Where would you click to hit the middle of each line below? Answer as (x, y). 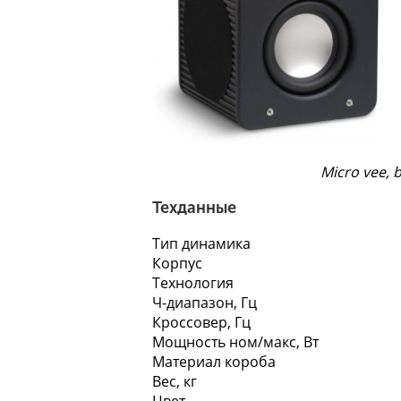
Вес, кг (175, 382)
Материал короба (214, 362)
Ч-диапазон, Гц (205, 303)
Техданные (194, 208)
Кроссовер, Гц (201, 323)
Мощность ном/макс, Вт (235, 342)
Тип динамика (201, 244)
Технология (193, 283)
